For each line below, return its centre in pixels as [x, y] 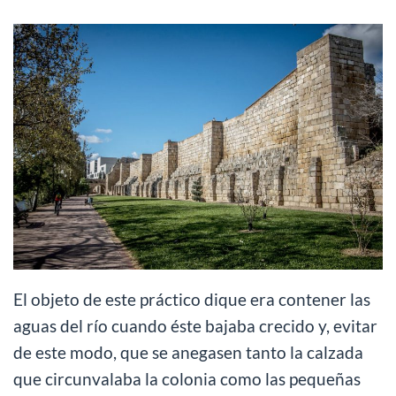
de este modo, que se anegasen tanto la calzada [188, 353]
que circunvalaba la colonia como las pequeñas [187, 379]
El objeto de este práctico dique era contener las [192, 300]
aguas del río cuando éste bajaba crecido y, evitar [195, 326]
